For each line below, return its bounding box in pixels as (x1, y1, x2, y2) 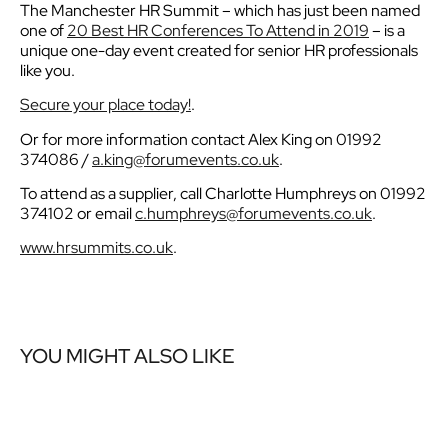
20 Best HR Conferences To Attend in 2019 (67, 19, 369, 41)
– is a (369, 19, 405, 41)
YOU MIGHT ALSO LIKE (20, 342, 234, 369)
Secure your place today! (20, 94, 191, 116)
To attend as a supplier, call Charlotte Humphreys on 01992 (20, 183, 426, 204)
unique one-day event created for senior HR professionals (20, 39, 418, 61)
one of (20, 19, 67, 41)
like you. (20, 59, 75, 81)
